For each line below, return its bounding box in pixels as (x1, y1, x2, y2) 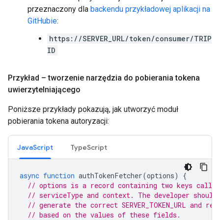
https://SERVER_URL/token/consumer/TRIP (49, 34, 212, 43)
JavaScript (17, 143, 53, 152)
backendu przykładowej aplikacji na (90, 4, 210, 14)
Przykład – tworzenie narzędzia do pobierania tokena (8, 73, 200, 82)
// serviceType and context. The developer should (27, 191, 217, 200)
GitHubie (27, 16, 57, 26)
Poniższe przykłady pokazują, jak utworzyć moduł (8, 105, 178, 114)
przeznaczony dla (27, 4, 90, 14)
